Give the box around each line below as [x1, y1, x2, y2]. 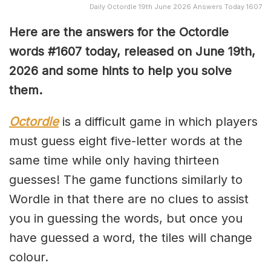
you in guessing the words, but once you [9, 211, 243, 226]
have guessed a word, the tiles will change [9, 230, 252, 245]
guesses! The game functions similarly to [9, 172, 243, 187]
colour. [9, 249, 48, 264]
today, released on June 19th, [85, 44, 255, 59]
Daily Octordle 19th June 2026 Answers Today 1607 [90, 2, 262, 11]
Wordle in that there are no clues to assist [9, 191, 249, 206]
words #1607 [9, 44, 85, 59]
